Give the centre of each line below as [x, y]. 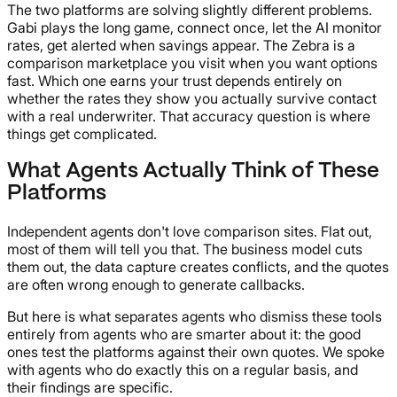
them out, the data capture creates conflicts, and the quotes [198, 266]
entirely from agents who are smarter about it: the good [184, 334]
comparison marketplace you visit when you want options [192, 63]
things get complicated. [82, 134]
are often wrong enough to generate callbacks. [156, 284]
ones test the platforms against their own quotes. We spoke [196, 351]
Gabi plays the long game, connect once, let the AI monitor [195, 28]
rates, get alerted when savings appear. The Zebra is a [181, 46]
